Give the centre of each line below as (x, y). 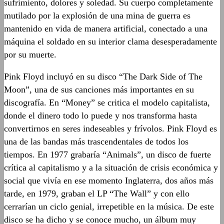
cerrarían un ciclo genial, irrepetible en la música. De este (109, 206)
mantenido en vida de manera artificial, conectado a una (106, 28)
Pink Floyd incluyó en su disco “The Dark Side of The (103, 76)
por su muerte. (30, 54)
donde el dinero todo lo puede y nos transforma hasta (100, 115)
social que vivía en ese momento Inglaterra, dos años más (109, 180)
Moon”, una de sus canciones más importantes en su (99, 89)
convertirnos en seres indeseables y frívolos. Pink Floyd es (110, 128)
